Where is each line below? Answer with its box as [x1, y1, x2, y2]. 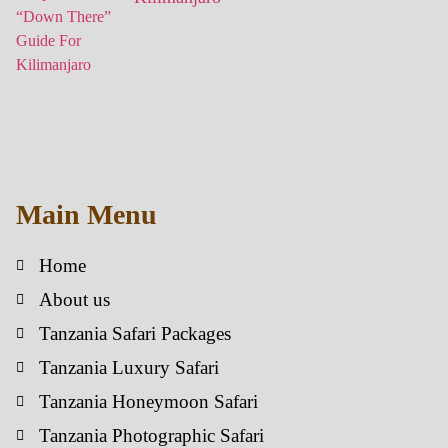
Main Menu [16, 199, 157, 230]
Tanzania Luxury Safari [38, 357, 219, 378]
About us [38, 289, 110, 310]
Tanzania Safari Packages [38, 323, 231, 344]
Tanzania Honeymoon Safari [38, 391, 258, 412]
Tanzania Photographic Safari [38, 425, 264, 446]
